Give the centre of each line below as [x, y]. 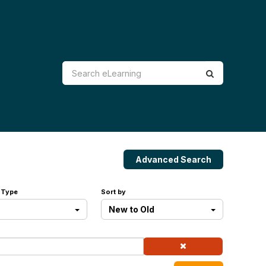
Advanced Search [173, 159]
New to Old [132, 210]
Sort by [114, 192]
